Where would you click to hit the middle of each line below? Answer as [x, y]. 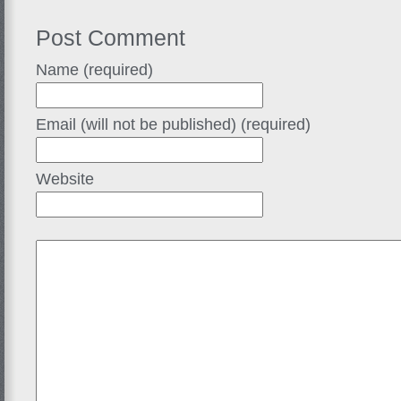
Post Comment [111, 37]
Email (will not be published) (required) [173, 124]
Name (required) [94, 69]
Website [65, 179]
